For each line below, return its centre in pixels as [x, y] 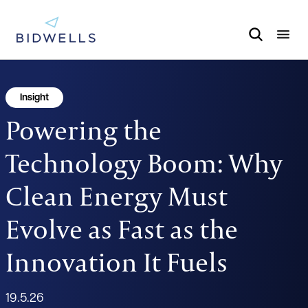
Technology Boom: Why [144, 162]
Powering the [84, 129]
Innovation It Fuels [117, 261]
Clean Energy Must [117, 195]
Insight [34, 98]
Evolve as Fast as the [122, 228]
